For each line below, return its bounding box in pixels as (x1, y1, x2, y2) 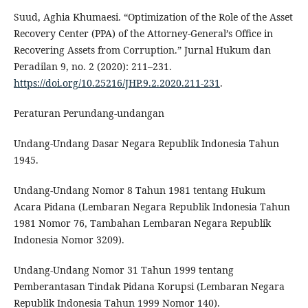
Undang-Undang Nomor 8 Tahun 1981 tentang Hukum (13, 184, 265, 197)
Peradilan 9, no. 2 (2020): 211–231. (13, 60, 172, 74)
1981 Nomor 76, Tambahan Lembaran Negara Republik (13, 217, 271, 230)
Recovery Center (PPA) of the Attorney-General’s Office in (13, 27, 273, 41)
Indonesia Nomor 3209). (13, 233, 124, 247)
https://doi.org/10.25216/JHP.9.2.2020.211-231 (13, 76, 220, 90)
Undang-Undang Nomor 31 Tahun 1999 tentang (13, 263, 234, 277)
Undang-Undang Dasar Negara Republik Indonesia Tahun (13, 137, 279, 151)
